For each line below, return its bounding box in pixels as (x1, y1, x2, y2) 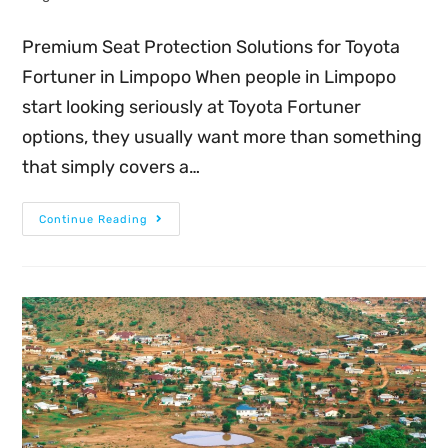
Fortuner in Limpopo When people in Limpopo (22, 65, 397, 88)
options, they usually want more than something (22, 125, 423, 148)
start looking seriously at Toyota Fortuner (22, 95, 362, 118)
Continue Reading (39, 212, 149, 226)
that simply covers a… (22, 155, 201, 178)
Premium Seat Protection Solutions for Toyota (22, 35, 401, 58)
